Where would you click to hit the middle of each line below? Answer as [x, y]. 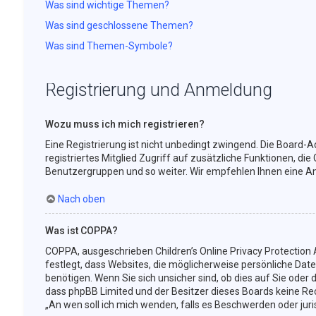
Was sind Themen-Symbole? [109, 46]
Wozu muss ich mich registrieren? [124, 124]
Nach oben [81, 199]
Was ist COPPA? [81, 231]
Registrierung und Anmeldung [158, 90]
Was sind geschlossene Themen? [119, 25]
